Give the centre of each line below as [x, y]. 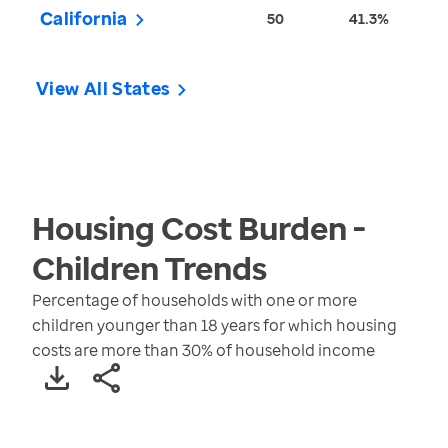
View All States [103, 88]
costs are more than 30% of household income [203, 350]
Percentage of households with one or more [194, 300]
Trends [213, 268]
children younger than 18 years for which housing [214, 325]
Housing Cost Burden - [199, 228]
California [84, 18]
